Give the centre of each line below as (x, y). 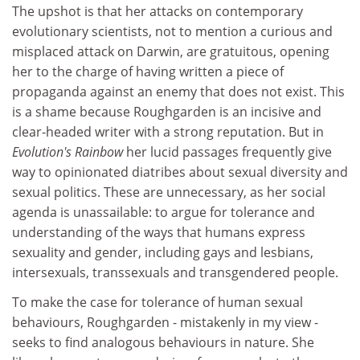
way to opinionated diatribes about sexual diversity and (180, 172)
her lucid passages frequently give (229, 151)
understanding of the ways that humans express (159, 232)
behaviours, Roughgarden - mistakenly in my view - (165, 322)
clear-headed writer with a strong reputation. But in (168, 131)
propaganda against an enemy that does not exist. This (178, 91)
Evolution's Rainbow (69, 151)
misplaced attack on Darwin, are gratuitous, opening (171, 51)
